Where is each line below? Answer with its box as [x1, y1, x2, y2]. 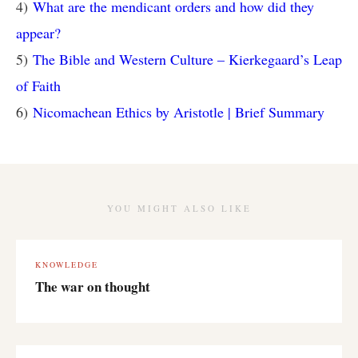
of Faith [16, 76, 61, 95]
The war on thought [35, 276, 150, 296]
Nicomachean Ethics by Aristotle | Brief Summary [33, 102, 324, 121]
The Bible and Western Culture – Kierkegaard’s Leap [33, 50, 342, 69]
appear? [16, 23, 61, 42]
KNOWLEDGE [35, 259, 98, 270]
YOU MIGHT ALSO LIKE [106, 202, 252, 214]
